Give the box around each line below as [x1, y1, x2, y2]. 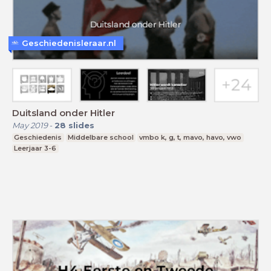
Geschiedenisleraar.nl [22, 38, 116, 48]
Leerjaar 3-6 [14, 144, 57, 153]
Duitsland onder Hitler [12, 107, 115, 119]
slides [68, 120, 94, 131]
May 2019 [12, 120, 48, 131]
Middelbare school [67, 133, 134, 142]
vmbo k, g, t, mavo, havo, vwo [139, 133, 242, 142]
